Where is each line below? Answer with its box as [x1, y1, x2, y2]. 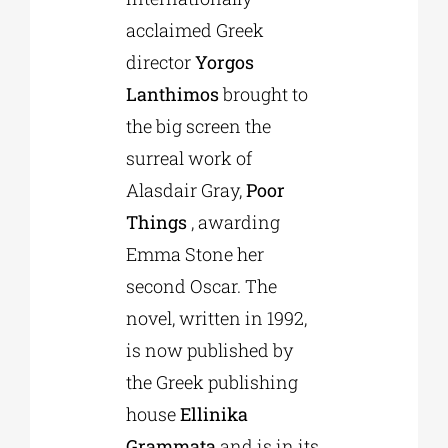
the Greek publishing [125, 370, 298, 395]
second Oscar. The [125, 274, 277, 299]
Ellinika [179, 402, 248, 427]
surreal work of [125, 146, 252, 171]
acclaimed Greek [125, 18, 264, 43]
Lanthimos [125, 82, 219, 107]
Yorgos [194, 50, 254, 75]
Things [125, 210, 187, 235]
